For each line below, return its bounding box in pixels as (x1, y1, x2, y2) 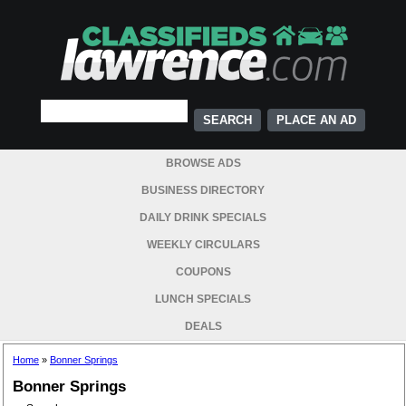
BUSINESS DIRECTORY (141, 184, 265, 197)
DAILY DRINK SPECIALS (140, 211, 266, 224)
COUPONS (175, 266, 231, 278)
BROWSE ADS (165, 157, 241, 169)
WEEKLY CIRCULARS (146, 238, 260, 251)
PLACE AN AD (276, 113, 356, 127)
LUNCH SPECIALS (155, 293, 251, 305)
